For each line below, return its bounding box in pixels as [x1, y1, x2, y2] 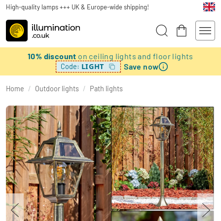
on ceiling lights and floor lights [78, 51, 193, 61]
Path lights [90, 84, 123, 93]
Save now [124, 61, 159, 71]
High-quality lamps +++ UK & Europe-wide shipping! [6, 2, 149, 11]
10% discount [28, 51, 78, 61]
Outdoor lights [35, 84, 79, 93]
